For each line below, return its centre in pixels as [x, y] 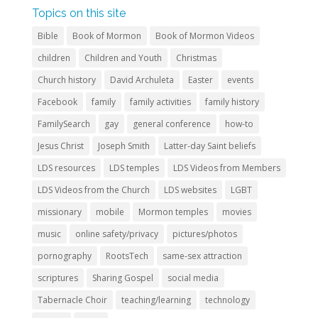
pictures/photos [204, 234]
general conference [171, 124]
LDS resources [66, 168]
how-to [239, 124]
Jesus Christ [60, 146]
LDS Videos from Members [226, 168]
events [240, 80]
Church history [66, 80]
